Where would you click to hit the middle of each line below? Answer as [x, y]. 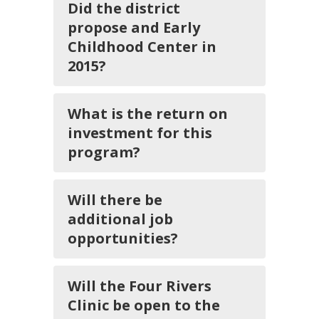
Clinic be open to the [144, 305]
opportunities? [123, 238]
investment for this [140, 133]
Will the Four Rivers [140, 286]
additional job [120, 219]
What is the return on [148, 114]
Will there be [115, 200]
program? [104, 152]
